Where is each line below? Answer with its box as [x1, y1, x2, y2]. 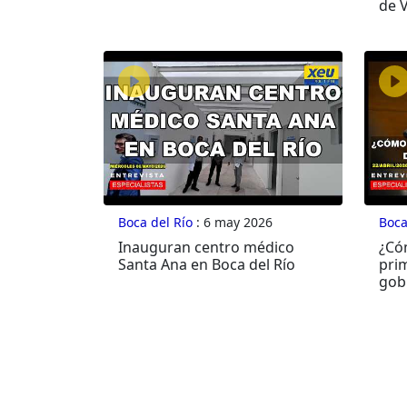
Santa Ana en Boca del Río [118, 254, 295, 275]
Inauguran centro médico [118, 237, 294, 258]
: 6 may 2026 [193, 213, 273, 232]
